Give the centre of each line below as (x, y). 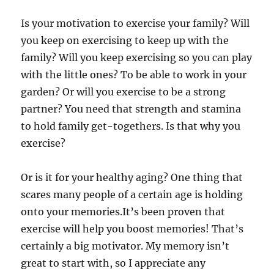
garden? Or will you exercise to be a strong (124, 92)
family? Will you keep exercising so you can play (137, 58)
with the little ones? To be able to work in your (134, 75)
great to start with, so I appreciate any (113, 263)
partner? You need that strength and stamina (131, 109)
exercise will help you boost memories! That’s (132, 229)
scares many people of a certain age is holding (132, 195)
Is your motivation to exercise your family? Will (135, 24)
